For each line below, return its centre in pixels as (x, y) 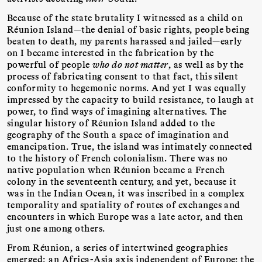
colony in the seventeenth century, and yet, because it (122, 181)
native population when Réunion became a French (116, 170)
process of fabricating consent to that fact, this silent (123, 76)
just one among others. (56, 228)
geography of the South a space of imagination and (118, 135)
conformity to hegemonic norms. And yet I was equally (127, 88)
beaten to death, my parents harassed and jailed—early (125, 41)
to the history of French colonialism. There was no (118, 158)
